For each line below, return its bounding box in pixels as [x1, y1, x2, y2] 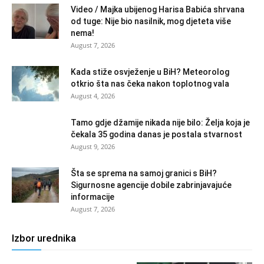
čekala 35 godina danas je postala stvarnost [71, 130, 242, 140]
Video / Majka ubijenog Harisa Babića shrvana [71, 5, 245, 15]
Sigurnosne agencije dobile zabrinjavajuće [71, 180, 232, 190]
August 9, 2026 [71, 142, 115, 151]
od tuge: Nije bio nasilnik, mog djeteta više [71, 16, 231, 27]
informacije [71, 192, 114, 202]
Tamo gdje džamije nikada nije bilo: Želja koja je [71, 118, 250, 128]
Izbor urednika [12, 232, 76, 245]
